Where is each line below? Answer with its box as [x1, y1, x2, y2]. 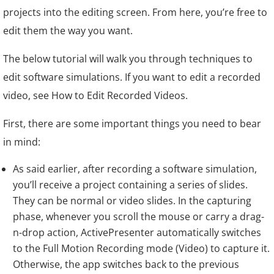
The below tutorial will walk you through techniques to [3, 52, 253, 65]
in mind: [3, 135, 40, 149]
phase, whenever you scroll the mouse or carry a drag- [13, 210, 264, 223]
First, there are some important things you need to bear [3, 117, 261, 130]
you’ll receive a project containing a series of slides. [13, 178, 248, 191]
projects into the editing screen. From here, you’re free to [3, 6, 267, 19]
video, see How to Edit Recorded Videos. [3, 89, 188, 102]
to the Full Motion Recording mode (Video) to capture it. [13, 242, 270, 255]
